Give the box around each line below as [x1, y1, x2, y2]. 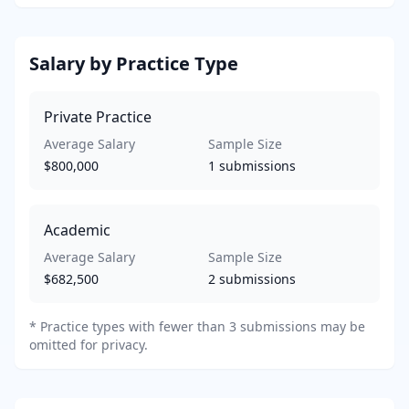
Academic [44, 219, 110, 240]
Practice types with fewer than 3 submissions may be [40, 317, 365, 335]
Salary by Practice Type [29, 50, 238, 76]
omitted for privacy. [29, 335, 148, 353]
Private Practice [44, 106, 152, 127]
